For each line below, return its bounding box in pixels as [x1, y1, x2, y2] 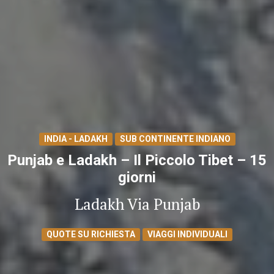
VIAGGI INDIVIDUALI [147, 229, 228, 239]
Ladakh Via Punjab [74, 193, 200, 214]
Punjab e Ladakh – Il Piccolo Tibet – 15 [7, 152, 267, 169]
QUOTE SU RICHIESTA [46, 229, 135, 239]
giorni [118, 169, 156, 187]
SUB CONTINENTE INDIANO [119, 134, 231, 144]
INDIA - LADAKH [43, 134, 108, 144]
